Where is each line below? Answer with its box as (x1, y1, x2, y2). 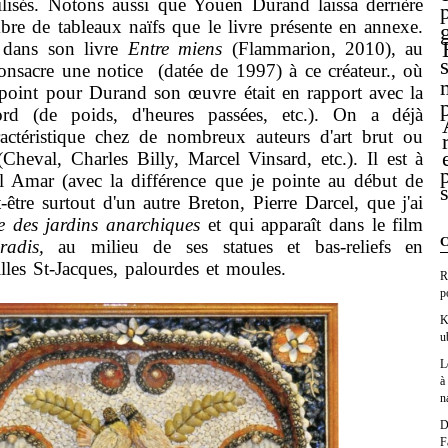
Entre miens (127, 38, 223, 60)
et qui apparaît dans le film (200, 214, 424, 236)
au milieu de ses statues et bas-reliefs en (58, 236, 424, 258)
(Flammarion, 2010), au (222, 38, 424, 60)
